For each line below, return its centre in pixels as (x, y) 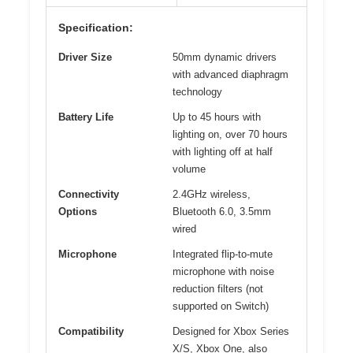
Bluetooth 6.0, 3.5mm (222, 212)
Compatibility (91, 332)
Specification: (96, 28)
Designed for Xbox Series (231, 332)
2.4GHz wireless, (212, 195)
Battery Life (86, 117)
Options (78, 212)
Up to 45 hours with (217, 117)
